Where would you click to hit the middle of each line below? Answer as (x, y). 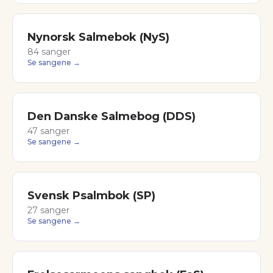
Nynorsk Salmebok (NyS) (98, 37)
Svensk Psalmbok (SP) (91, 196)
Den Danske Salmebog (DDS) (112, 116)
